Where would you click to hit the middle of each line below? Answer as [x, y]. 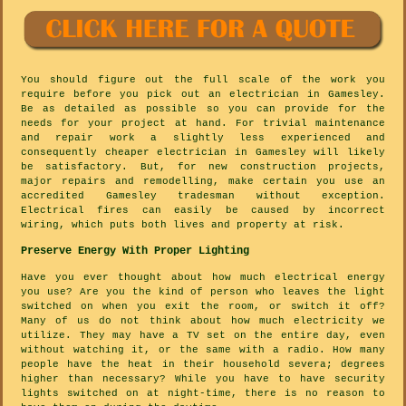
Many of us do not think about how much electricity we [203, 321]
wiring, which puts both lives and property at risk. [183, 225]
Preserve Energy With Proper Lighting [135, 251]
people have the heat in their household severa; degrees [203, 365]
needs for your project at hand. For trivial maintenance [203, 124]
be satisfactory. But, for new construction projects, [203, 167]
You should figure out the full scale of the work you [203, 80]
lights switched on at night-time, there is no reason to [203, 394]
